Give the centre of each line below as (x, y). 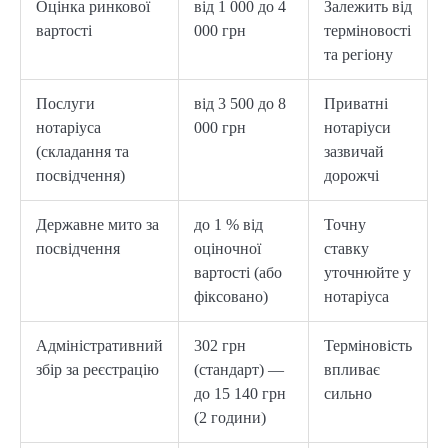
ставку (346, 248)
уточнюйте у (367, 272)
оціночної (227, 248)
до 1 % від (228, 224)
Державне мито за (97, 224)
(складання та (82, 151)
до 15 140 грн (240, 393)
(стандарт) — (239, 369)
